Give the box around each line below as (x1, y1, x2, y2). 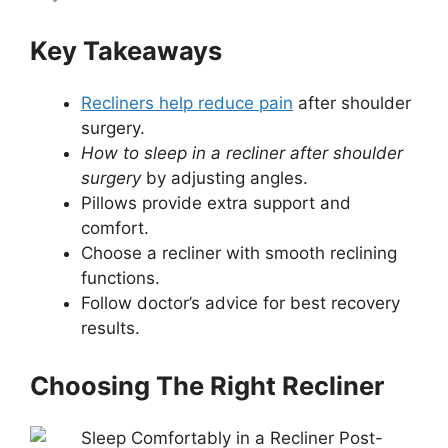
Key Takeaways (30, 34, 222, 66)
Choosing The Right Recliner (30, 369, 384, 401)
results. (81, 318, 140, 339)
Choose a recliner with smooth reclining (81, 243, 397, 264)
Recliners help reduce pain (81, 93, 293, 114)
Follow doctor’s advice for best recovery (81, 293, 400, 314)
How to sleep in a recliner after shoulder (81, 143, 403, 164)
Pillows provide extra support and (81, 193, 351, 214)
